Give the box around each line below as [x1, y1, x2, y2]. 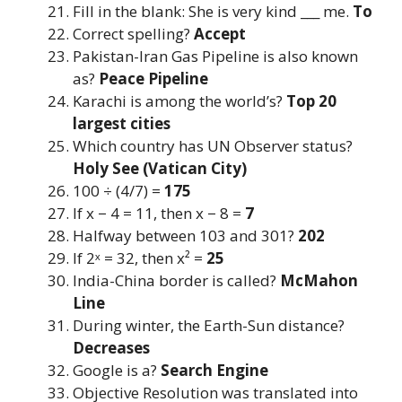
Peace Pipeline [99, 67, 208, 89]
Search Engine [161, 359, 268, 380]
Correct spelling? [73, 22, 194, 44]
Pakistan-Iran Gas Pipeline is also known [73, 45, 358, 66]
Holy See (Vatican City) [73, 157, 247, 179]
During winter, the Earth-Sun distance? [73, 314, 345, 336]
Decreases [73, 336, 150, 358]
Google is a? [73, 359, 161, 380]
